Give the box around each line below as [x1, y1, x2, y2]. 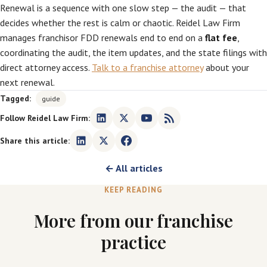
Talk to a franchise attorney [92, 61, 203, 73]
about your [203, 61, 249, 73]
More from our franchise [34, 209, 233, 232]
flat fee [205, 32, 237, 44]
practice [101, 230, 166, 254]
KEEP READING [104, 185, 163, 195]
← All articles [104, 162, 163, 174]
